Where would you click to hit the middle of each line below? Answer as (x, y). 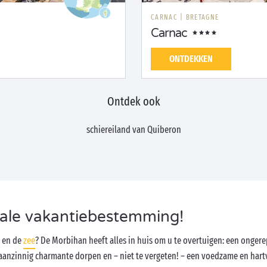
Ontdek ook (133, 101)
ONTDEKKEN (191, 59)
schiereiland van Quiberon (133, 130)
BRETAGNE (202, 17)
